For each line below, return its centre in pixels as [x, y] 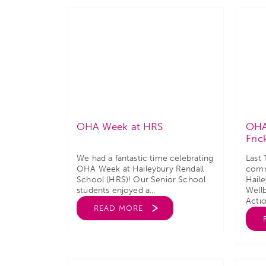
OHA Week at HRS [120, 126]
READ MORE [118, 208]
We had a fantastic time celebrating [145, 158]
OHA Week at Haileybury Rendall [140, 169]
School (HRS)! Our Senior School [141, 180]
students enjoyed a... [116, 190]
